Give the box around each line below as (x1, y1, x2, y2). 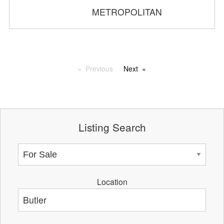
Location (96, 175, 127, 187)
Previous (85, 63, 113, 73)
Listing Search (78, 119, 146, 134)
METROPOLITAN (92, 5, 162, 18)
